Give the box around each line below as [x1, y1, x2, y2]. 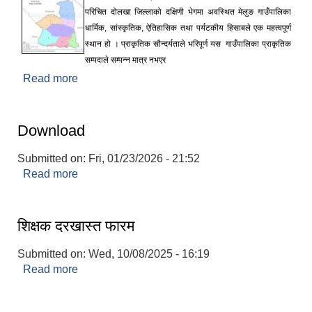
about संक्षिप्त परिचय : [78, 72, 175, 84]
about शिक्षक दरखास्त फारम [78, 263, 194, 275]
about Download [78, 167, 159, 180]
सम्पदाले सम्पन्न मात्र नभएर [85, 54, 166, 65]
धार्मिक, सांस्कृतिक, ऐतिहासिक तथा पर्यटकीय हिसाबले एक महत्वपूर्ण [85, 22, 291, 33]
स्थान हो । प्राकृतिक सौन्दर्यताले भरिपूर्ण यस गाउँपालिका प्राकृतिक [85, 38, 291, 49]
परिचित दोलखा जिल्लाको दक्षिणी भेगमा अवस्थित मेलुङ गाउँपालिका [85, 6, 291, 17]
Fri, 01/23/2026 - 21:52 [88, 152, 200, 164]
